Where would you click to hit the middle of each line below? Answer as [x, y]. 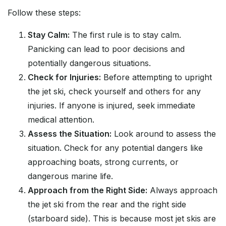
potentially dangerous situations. [89, 63]
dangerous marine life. [70, 176]
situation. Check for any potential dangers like [115, 148]
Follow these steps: [44, 13]
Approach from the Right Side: [88, 190]
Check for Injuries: [64, 77]
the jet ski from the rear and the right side [107, 205]
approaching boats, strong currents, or [103, 162]
